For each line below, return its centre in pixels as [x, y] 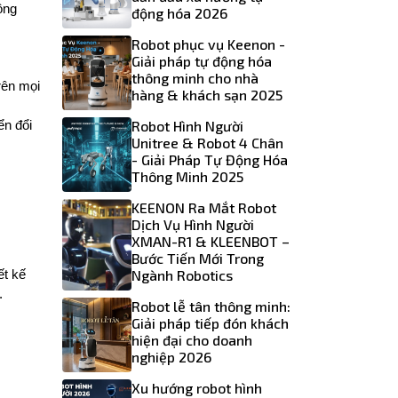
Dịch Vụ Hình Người [192, 225]
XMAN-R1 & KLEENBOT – [210, 242]
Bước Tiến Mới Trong [197, 259]
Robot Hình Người [187, 126]
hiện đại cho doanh [191, 340]
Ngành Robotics [182, 275]
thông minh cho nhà [195, 78]
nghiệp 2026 [171, 357]
